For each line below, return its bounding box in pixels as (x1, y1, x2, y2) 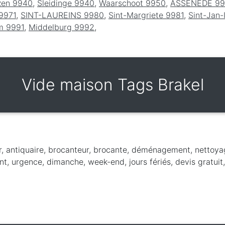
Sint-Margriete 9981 (108, 10, 184, 20)
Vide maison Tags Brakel (21, 74, 204, 94)
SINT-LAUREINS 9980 (21, 10, 104, 20)
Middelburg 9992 (29, 22, 94, 32)
